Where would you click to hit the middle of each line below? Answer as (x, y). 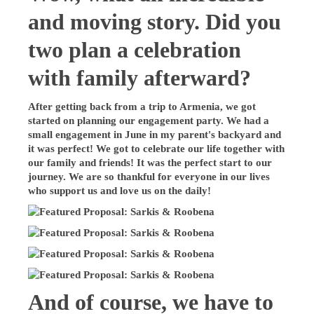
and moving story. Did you (155, 22)
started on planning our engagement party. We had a (149, 120)
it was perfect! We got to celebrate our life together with (157, 148)
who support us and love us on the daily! (121, 190)
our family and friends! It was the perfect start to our (150, 162)
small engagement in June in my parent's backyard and (155, 134)
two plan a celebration (135, 50)
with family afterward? (140, 78)
